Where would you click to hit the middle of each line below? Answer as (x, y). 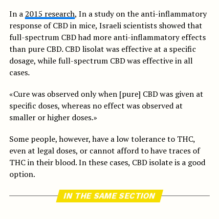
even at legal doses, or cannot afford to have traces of (104, 151)
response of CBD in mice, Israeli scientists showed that (106, 25)
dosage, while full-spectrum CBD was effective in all (101, 61)
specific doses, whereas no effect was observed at (96, 106)
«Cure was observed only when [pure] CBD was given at (106, 94)
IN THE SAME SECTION (109, 196)
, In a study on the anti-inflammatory (141, 14)
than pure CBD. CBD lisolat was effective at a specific (102, 49)
